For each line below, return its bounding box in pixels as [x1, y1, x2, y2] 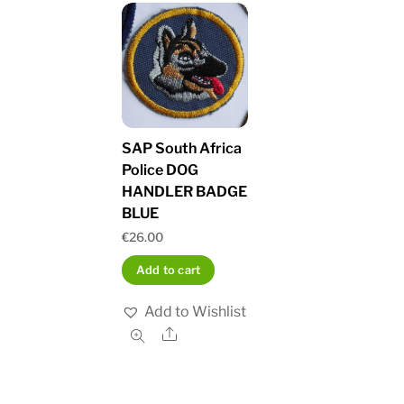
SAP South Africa [122, 140, 243, 158]
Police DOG [122, 161, 199, 179]
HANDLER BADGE [122, 183, 248, 201]
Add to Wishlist [144, 302, 247, 320]
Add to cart [135, 262, 201, 277]
